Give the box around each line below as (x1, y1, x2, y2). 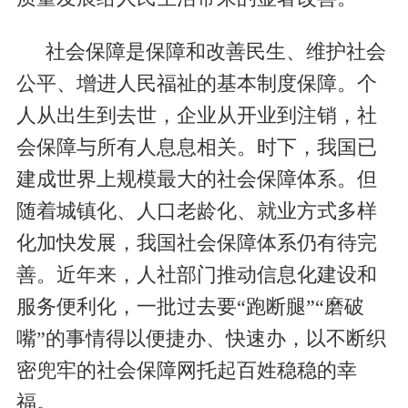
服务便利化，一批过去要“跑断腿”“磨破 (15, 296, 364, 319)
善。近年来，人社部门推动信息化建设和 (15, 264, 377, 287)
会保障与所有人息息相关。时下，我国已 (15, 137, 377, 159)
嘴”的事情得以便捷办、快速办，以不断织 (15, 328, 386, 351)
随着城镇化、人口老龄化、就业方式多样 (15, 200, 377, 223)
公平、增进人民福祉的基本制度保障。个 (15, 73, 377, 96)
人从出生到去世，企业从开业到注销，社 (15, 105, 377, 127)
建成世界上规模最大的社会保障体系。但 (15, 168, 377, 191)
